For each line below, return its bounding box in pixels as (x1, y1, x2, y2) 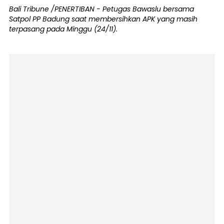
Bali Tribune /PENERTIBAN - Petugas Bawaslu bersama (9, 4, 194, 14)
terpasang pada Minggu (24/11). (9, 24, 117, 34)
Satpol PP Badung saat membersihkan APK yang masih (9, 14, 197, 24)
